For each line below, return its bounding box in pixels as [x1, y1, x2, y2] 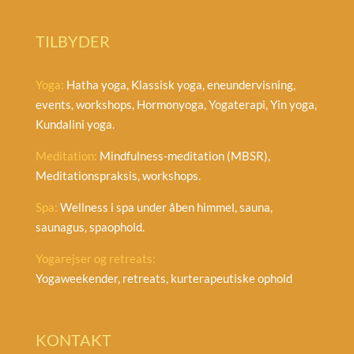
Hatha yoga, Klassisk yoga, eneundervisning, [63, 77, 296, 92]
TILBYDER [35, 31, 110, 51]
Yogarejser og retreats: [35, 250, 156, 265]
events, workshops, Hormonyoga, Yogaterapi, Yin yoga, [35, 96, 317, 111]
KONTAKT [35, 330, 111, 349]
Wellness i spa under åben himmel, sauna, [57, 199, 273, 214]
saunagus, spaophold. [35, 219, 145, 234]
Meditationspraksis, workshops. [35, 168, 201, 183]
